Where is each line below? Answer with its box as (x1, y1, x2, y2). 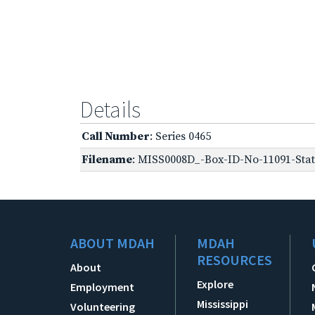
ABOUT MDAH (70, 233, 155, 252)
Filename (82, 152, 132, 167)
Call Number (82, 129, 150, 143)
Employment (70, 279, 134, 294)
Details (80, 95, 141, 124)
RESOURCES (197, 250, 273, 269)
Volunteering (70, 299, 135, 314)
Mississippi (197, 296, 249, 311)
